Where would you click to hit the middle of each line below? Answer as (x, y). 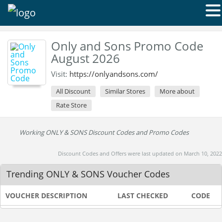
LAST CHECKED (143, 195)
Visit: (60, 74)
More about (177, 91)
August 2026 (85, 58)
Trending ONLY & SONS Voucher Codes (88, 174)
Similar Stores (125, 91)
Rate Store (71, 105)
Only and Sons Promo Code (127, 46)
